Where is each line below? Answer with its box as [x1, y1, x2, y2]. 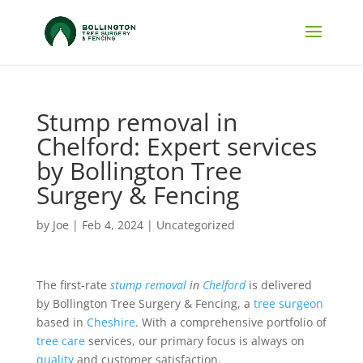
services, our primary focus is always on [84, 333, 305, 348]
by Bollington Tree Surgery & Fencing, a [36, 296, 254, 311]
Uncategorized [156, 217, 235, 233]
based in [36, 314, 87, 330]
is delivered [245, 277, 312, 293]
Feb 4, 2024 [81, 217, 143, 233]
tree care [36, 333, 85, 348]
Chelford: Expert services [36, 130, 317, 163]
